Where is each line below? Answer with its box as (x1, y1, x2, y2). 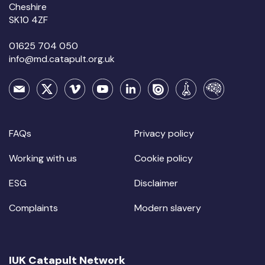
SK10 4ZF (9, 13, 48, 26)
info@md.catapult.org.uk (9, 52, 115, 65)
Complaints (9, 201, 58, 214)
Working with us (9, 151, 77, 164)
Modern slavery (134, 201, 201, 214)
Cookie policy (134, 151, 193, 164)
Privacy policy (134, 127, 194, 140)
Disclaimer (134, 176, 178, 189)
